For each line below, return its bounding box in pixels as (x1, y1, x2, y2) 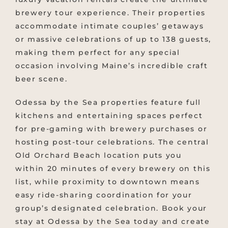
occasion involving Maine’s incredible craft (15, 61, 208, 71)
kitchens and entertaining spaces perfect (15, 111, 203, 121)
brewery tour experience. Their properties (15, 8, 206, 18)
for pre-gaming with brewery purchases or (15, 124, 208, 134)
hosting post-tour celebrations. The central (15, 137, 209, 147)
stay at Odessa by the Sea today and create (15, 217, 210, 226)
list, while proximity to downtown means (15, 177, 200, 187)
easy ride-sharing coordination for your (15, 190, 192, 200)
